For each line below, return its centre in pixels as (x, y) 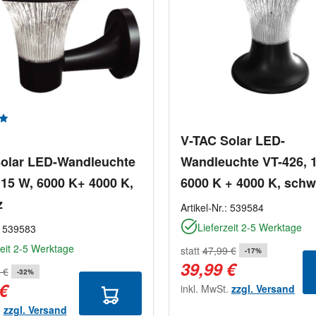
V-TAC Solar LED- (233, 141)
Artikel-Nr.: (205, 208)
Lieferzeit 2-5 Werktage (250, 227)
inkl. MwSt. (206, 289)
